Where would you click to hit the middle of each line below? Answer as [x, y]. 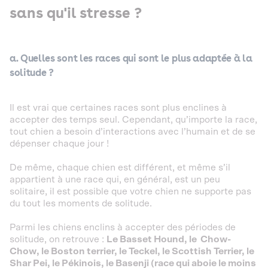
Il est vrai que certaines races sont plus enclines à [118, 107]
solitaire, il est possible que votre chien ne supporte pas [130, 191]
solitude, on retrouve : [58, 239]
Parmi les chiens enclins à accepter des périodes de [123, 227]
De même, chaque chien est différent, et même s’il [120, 167]
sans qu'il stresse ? [77, 13]
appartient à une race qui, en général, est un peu [115, 179]
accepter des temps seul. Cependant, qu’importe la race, [133, 119]
